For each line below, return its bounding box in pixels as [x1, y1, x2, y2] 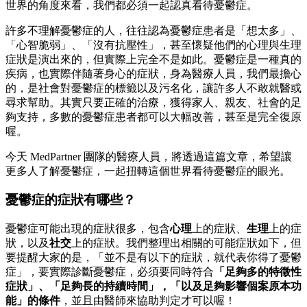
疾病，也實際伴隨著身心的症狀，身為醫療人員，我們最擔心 [5, 67, 302, 79]
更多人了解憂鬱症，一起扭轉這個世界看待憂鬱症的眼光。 [5, 164, 291, 177]
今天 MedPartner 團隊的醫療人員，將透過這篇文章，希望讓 [5, 150, 292, 162]
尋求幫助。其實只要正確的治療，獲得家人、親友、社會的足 [5, 96, 302, 108]
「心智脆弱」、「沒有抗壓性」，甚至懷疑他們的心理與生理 [5, 38, 302, 51]
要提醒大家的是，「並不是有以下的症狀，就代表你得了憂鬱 [5, 251, 302, 264]
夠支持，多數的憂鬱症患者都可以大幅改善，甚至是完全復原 [5, 110, 302, 123]
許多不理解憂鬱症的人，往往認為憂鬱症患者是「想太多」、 [5, 24, 302, 36]
